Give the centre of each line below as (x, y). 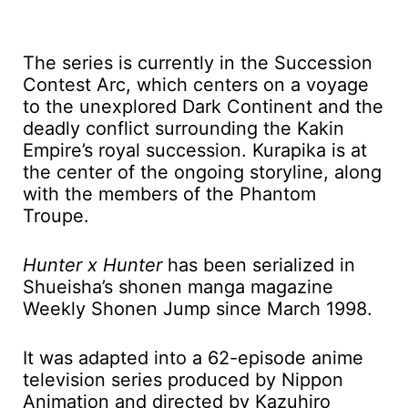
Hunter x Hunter (92, 265)
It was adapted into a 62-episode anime (193, 357)
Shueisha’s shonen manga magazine (178, 286)
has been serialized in (259, 265)
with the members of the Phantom (169, 194)
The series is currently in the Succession (198, 62)
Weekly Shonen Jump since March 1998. (198, 308)
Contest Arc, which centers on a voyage (196, 84)
